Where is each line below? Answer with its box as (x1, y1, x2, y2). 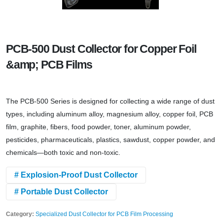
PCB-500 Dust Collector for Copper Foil (6, 42, 196, 56)
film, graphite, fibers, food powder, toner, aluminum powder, (6, 123, 191, 131)
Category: (6, 211, 34, 218)
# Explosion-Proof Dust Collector (14, 171, 138, 180)
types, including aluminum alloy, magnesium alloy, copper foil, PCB (6, 110, 213, 118)
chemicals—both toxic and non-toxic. (6, 148, 120, 157)
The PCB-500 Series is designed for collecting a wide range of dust (6, 97, 215, 106)
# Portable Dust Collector (14, 187, 108, 196)
